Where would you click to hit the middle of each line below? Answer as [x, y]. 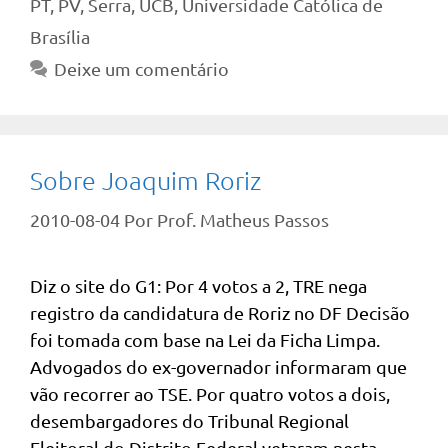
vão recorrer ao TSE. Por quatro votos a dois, [210, 393]
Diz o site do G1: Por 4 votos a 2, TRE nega [198, 285]
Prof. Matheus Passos [243, 219]
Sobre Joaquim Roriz [145, 180]
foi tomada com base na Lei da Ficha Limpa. [205, 339]
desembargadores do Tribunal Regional [189, 420]
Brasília [60, 36]
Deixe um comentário [141, 68]
